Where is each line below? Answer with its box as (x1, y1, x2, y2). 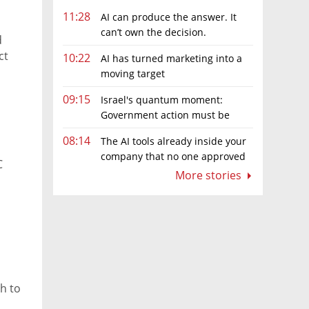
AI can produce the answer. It (101, 10, 237, 23)
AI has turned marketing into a (101, 51, 242, 65)
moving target (101, 66, 165, 80)
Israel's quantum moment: (101, 92, 223, 106)
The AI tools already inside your (101, 134, 246, 148)
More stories (175, 168, 244, 183)
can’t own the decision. (101, 25, 206, 39)
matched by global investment (63, 123, 203, 137)
